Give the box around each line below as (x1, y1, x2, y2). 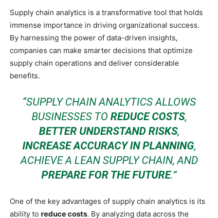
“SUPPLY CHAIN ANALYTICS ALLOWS (22, 96, 196, 108)
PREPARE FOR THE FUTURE (41, 169, 171, 181)
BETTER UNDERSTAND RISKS (38, 125, 178, 137)
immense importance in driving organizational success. (10, 20, 200, 30)
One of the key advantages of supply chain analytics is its (10, 197, 205, 206)
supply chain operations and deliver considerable (10, 58, 179, 68)
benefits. (10, 71, 40, 80)
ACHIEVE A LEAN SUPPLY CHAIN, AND (20, 154, 198, 166)
